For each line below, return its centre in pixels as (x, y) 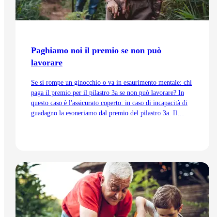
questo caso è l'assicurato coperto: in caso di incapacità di (109, 103)
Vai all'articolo (51, 161)
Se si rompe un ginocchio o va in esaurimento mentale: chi (111, 83)
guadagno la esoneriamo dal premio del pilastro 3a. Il (104, 113)
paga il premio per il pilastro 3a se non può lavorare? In (108, 93)
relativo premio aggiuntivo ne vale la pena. (90, 124)
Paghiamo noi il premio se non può (96, 51)
